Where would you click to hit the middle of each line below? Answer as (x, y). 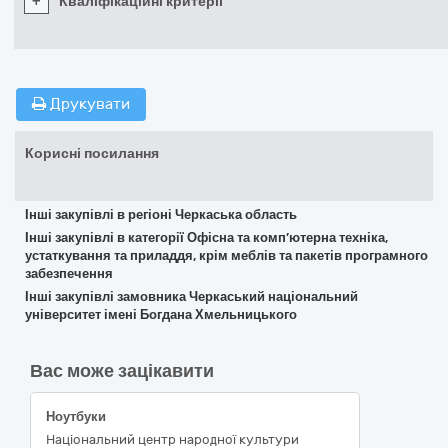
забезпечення (69, 273)
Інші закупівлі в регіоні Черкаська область (161, 214)
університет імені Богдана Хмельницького (161, 314)
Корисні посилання (92, 153)
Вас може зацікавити (122, 371)
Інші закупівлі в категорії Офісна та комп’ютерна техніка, (206, 237)
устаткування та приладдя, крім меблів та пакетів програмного (226, 255)
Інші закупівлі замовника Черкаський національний (191, 296)
